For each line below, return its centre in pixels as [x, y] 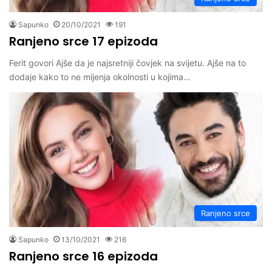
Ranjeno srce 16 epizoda [83, 257]
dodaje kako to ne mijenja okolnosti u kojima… [100, 77]
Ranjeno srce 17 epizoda [83, 42]
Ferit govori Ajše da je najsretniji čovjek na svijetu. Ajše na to [127, 63]
